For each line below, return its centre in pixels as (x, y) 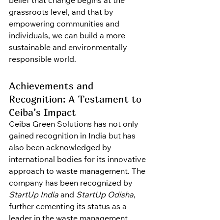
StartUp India (34, 196)
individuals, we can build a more (68, 37)
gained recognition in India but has (73, 137)
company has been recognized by (72, 184)
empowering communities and (65, 25)
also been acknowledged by (61, 149)
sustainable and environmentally (69, 48)
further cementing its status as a (69, 207)
